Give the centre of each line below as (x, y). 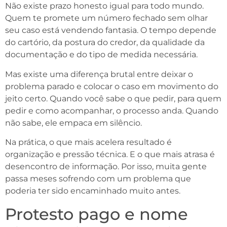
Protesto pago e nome (97, 214)
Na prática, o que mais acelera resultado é (88, 142)
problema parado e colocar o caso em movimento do (112, 86)
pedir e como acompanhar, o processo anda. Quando (112, 110)
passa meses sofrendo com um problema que (98, 179)
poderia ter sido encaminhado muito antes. (93, 191)
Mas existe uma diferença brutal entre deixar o (99, 74)
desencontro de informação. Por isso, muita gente (106, 167)
